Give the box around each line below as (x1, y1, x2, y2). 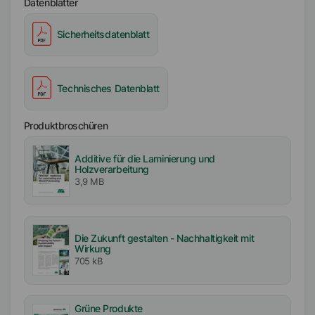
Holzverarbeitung (75, 163, 149, 175)
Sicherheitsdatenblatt (56, 29, 150, 41)
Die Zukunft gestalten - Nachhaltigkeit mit (75, 232, 255, 244)
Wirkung (75, 243, 111, 255)
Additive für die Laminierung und (75, 153, 215, 165)
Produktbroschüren (23, 120, 108, 131)
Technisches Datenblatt (56, 82, 160, 94)
